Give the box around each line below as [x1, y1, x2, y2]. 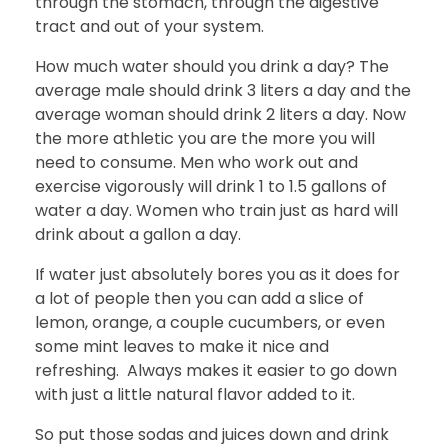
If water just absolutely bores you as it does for [35, 263, 400, 287]
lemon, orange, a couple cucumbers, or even [35, 311, 385, 335]
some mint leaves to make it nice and [35, 335, 329, 359]
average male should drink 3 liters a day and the [35, 79, 411, 103]
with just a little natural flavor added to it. [35, 383, 355, 407]
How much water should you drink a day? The [35, 55, 389, 79]
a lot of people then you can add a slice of [35, 287, 364, 311]
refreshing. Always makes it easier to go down [35, 359, 397, 383]
